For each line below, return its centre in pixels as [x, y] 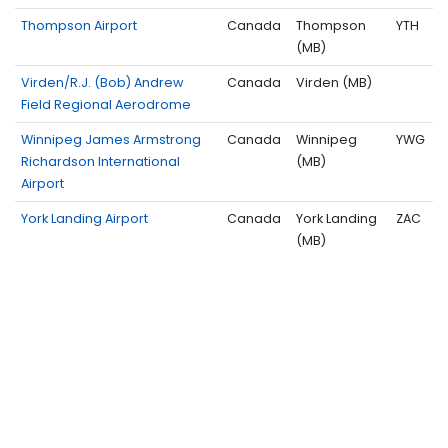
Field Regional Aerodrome [106, 105]
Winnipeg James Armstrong [111, 140]
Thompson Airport [79, 26]
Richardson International [100, 162]
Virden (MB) [334, 83]
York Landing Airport [84, 219]
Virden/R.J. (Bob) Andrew [102, 83]
